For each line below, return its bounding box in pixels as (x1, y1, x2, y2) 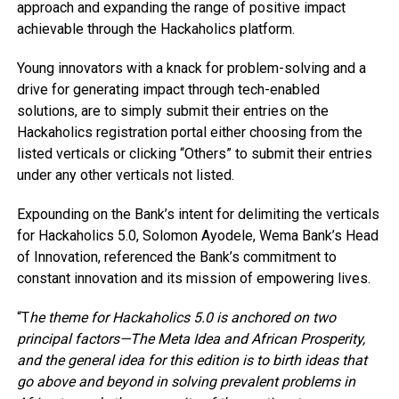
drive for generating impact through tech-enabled (16, 81, 320, 99)
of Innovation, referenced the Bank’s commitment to (16, 248, 337, 266)
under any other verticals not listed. (16, 167, 234, 184)
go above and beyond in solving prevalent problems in (16, 373, 355, 391)
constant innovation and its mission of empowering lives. (16, 270, 370, 288)
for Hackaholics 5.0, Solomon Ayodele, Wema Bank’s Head (16, 227, 379, 245)
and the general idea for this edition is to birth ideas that (16, 352, 367, 370)
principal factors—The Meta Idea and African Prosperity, (16, 330, 365, 348)
